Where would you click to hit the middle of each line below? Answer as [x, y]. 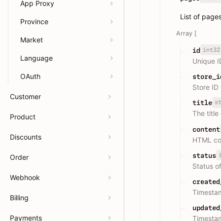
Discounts [26, 137]
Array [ [186, 33]
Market [32, 40]
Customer [25, 96]
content [206, 129]
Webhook [25, 177]
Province [34, 21]
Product [23, 117]
